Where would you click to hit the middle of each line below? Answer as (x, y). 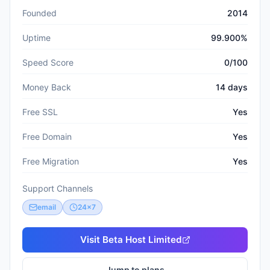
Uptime (36, 38)
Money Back (47, 87)
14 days (232, 87)
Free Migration (51, 161)
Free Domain (47, 137)
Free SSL (40, 112)
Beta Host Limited (142, 240)
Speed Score (48, 62)
